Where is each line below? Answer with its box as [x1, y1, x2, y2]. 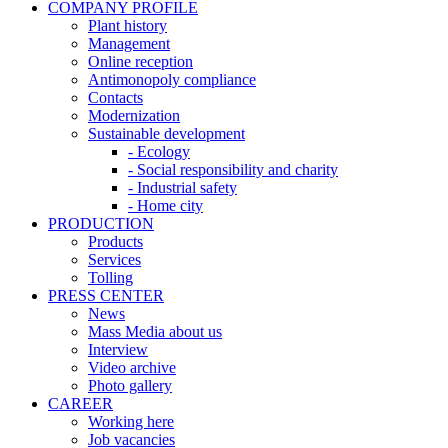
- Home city [128, 196, 203, 214]
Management [88, 34, 170, 52]
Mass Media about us [88, 322, 222, 340]
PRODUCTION [48, 214, 154, 232]
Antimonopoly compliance [88, 70, 256, 88]
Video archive [88, 358, 176, 376]
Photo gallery [88, 376, 172, 394]
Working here [88, 412, 174, 430]
